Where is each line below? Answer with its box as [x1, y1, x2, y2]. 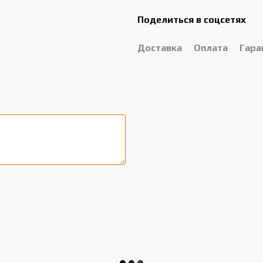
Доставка [137, 42, 182, 53]
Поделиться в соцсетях [137, 14, 246, 25]
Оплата [194, 42, 228, 53]
